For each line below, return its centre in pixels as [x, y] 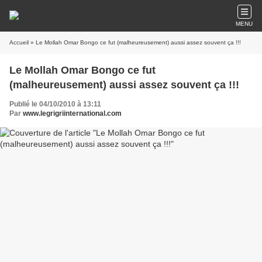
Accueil [19, 42]
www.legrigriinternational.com [72, 113]
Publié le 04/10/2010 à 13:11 [55, 104]
